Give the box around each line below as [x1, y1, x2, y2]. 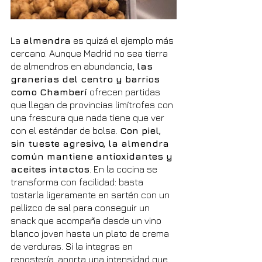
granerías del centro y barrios [11, 73, 163, 84]
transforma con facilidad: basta [11, 176, 146, 187]
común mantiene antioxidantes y [11, 150, 175, 161]
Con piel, [120, 125, 164, 136]
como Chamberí [11, 86, 87, 97]
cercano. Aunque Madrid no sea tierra [11, 47, 170, 58]
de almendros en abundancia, [11, 60, 137, 71]
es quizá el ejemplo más [71, 35, 176, 46]
